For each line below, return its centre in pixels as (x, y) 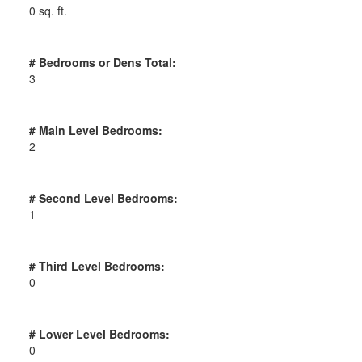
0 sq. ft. (48, 10)
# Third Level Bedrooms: (97, 265)
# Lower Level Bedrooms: (99, 333)
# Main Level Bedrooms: (95, 130)
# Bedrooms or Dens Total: (102, 62)
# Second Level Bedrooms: (103, 198)
